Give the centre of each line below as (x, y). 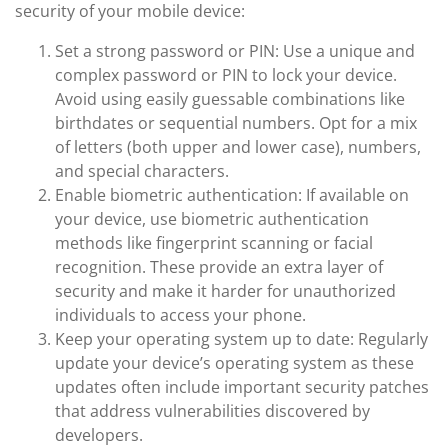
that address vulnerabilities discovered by (212, 411)
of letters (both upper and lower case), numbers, (238, 147)
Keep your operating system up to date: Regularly (241, 339)
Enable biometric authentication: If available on (232, 195)
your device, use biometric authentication (212, 219)
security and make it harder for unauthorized (225, 291)
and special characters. (142, 171)
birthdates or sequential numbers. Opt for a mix (236, 123)
